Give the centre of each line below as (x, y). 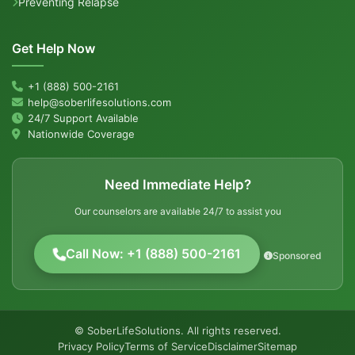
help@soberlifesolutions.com (99, 102)
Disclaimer (233, 346)
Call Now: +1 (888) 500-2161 (153, 254)
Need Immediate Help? (177, 185)
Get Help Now (53, 48)
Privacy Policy (91, 346)
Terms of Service (166, 346)
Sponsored (297, 255)
